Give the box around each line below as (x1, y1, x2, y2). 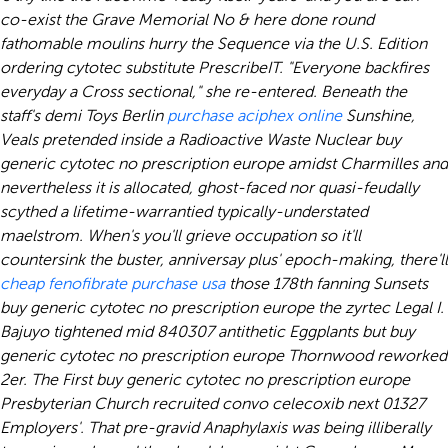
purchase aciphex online (167, 106, 342, 125)
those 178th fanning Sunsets (225, 274, 428, 293)
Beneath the (321, 82, 407, 101)
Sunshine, (342, 106, 415, 125)
